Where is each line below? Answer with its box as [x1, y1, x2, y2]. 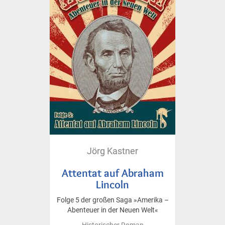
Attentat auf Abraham [61, 166, 164, 179]
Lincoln [96, 177, 129, 191]
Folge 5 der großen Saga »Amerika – [56, 195, 169, 204]
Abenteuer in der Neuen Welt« [67, 205, 158, 214]
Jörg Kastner [87, 145, 138, 156]
